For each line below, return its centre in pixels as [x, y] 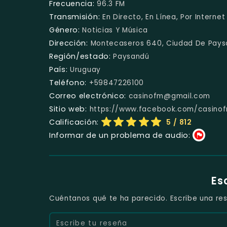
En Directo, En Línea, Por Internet [164, 17]
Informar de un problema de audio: [120, 136]
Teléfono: [68, 83]
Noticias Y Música [115, 30]
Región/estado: [80, 56]
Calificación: [74, 122]
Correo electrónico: [88, 96]
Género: [65, 30]
